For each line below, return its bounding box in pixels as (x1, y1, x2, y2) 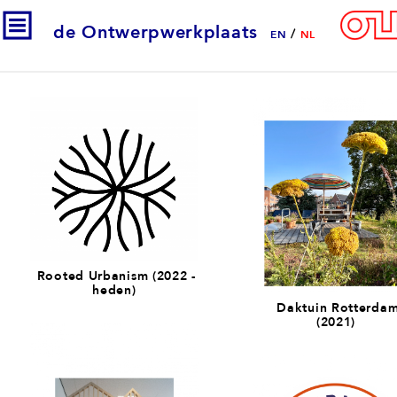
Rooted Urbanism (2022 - (33, 267, 196, 284)
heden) (92, 281, 136, 298)
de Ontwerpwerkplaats (53, 21, 258, 43)
